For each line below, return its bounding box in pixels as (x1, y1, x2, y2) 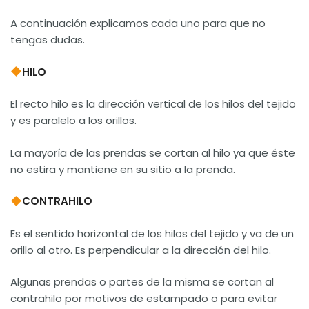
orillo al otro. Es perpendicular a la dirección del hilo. (10, 242, 271, 257)
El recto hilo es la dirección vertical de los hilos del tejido (10, 97, 296, 111)
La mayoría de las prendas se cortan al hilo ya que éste (10, 145, 295, 160)
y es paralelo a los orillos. (10, 113, 137, 128)
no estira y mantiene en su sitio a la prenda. (10, 161, 235, 177)
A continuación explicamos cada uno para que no (10, 16, 266, 30)
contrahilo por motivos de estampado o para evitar (10, 291, 277, 306)
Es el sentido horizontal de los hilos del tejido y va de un (10, 226, 294, 241)
